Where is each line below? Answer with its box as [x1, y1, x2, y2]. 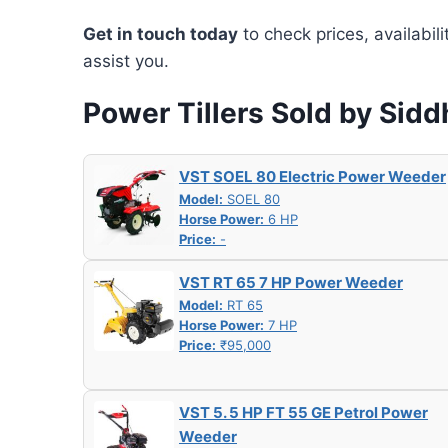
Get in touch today [83, 23, 238, 44]
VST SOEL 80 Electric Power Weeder [179, 166, 446, 186]
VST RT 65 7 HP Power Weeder [179, 272, 403, 292]
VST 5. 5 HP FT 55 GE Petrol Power [179, 402, 428, 422]
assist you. [83, 50, 169, 71]
